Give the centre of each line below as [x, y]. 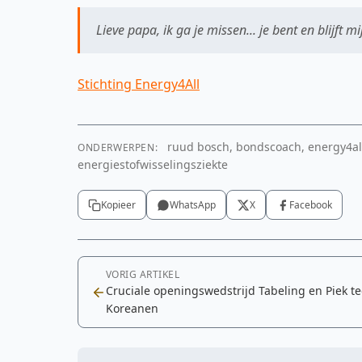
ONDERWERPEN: [118, 147]
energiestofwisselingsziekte [153, 164]
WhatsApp [193, 205]
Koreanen [132, 308]
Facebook [311, 205]
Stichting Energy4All [139, 84]
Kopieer [118, 205]
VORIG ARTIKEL [143, 274]
